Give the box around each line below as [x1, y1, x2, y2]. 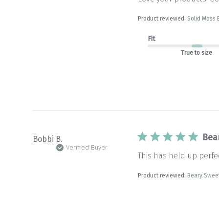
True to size [181, 49, 213, 56]
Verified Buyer [66, 144, 108, 152]
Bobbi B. [33, 134, 63, 144]
